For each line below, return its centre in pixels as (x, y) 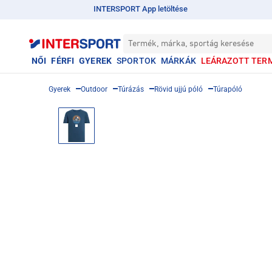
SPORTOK (136, 61)
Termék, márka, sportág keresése (191, 44)
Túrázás (131, 89)
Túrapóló (228, 89)
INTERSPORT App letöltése (140, 9)
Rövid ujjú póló (178, 89)
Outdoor (94, 89)
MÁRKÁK (178, 61)
